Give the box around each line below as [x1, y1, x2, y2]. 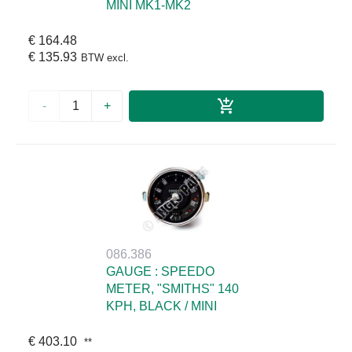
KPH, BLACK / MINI [106, 299, 217, 313]
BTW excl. [81, 51, 129, 64]
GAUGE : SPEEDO [106, 265, 214, 279]
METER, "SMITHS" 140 [106, 282, 239, 296]
